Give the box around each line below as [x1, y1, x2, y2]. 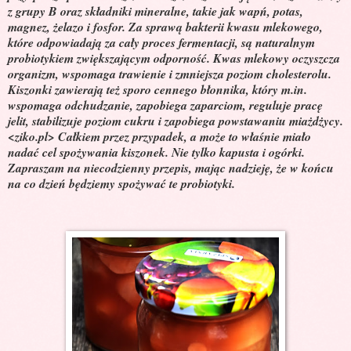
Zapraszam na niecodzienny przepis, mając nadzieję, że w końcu [8, 158, 334, 176]
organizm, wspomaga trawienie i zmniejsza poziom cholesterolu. [8, 64, 331, 82]
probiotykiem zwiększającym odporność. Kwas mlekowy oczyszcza [8, 49, 340, 67]
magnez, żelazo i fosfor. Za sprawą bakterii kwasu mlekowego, [8, 17, 323, 35]
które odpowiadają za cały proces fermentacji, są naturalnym [8, 33, 315, 51]
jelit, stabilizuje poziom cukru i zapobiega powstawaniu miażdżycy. [8, 111, 343, 129]
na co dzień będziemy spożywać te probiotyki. [8, 174, 235, 192]
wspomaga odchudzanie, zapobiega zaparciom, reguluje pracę [8, 96, 323, 114]
